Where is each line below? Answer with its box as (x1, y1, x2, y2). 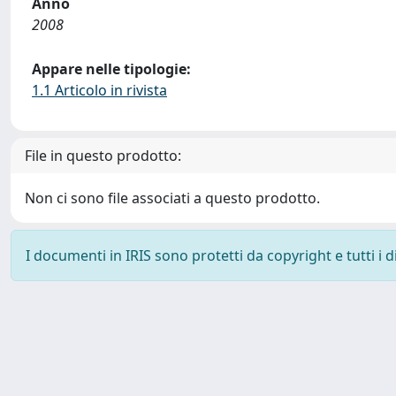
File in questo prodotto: (25, 146, 181, 165)
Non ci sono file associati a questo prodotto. (25, 188, 320, 208)
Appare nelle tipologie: (32, 59, 191, 79)
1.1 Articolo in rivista (32, 80, 167, 100)
